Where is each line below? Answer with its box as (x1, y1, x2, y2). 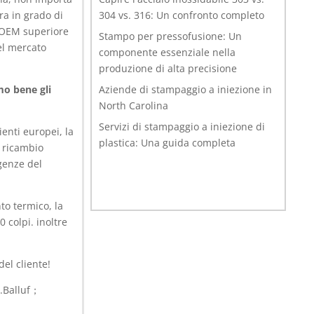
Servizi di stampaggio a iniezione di (99, 119, 266, 133)
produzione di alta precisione (99, 61, 238, 75)
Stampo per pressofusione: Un (99, 29, 243, 43)
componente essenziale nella (99, 45, 236, 59)
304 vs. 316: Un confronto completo (99, 8, 265, 22)
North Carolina (99, 98, 169, 112)
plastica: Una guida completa (99, 135, 236, 149)
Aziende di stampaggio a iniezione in (99, 82, 273, 96)
